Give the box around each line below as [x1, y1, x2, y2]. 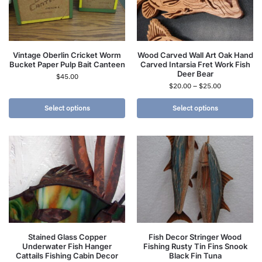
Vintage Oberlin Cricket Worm [13, 50, 121, 60]
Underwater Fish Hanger [22, 242, 112, 251]
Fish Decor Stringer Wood [149, 232, 242, 242]
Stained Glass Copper [27, 232, 106, 242]
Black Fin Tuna [168, 251, 222, 261]
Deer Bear [177, 69, 213, 79]
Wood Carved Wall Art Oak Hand [137, 50, 253, 60]
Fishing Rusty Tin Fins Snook [143, 242, 247, 251]
